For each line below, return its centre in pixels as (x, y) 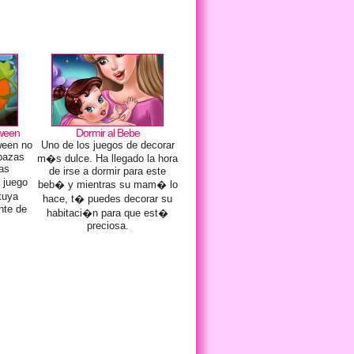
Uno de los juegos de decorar (107, 145)
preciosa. (107, 226)
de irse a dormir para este (108, 171)
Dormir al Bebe (107, 133)
